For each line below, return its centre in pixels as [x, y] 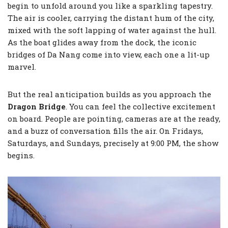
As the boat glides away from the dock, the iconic [102, 42]
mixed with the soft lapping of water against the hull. [112, 30]
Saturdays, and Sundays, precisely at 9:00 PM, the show [113, 143]
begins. [21, 155]
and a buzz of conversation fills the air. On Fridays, [105, 131]
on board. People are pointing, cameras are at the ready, [114, 119]
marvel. [22, 67]
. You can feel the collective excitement [140, 106]
